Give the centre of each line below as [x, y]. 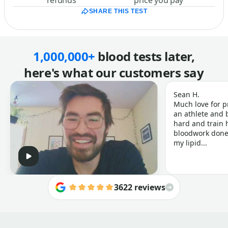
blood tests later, [145, 56]
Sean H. [187, 95]
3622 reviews [140, 188]
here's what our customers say [114, 73]
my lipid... [191, 143]
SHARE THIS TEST [118, 11]
